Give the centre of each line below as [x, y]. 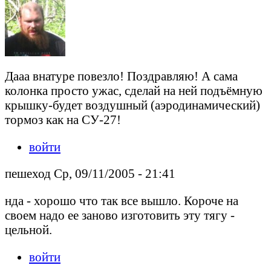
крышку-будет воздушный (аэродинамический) [132, 105]
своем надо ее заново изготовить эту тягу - [120, 215]
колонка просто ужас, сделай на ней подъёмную [134, 90]
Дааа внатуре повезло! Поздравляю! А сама [121, 76]
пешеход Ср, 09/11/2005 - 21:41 [90, 174]
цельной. [28, 230]
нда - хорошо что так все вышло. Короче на [122, 201]
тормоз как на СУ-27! [63, 119]
